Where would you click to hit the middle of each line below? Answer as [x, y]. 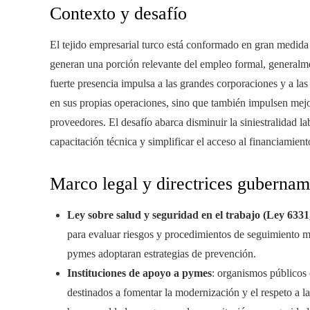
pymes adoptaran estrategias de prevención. [162, 254]
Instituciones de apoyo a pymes [139, 273]
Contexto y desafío [118, 14]
